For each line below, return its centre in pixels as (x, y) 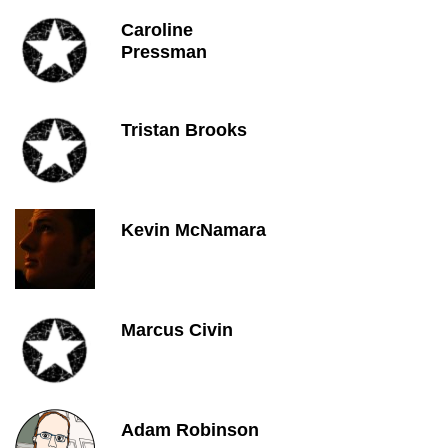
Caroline (157, 30)
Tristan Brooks (184, 130)
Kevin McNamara (193, 230)
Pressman (164, 52)
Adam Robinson (190, 430)
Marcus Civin (177, 330)
